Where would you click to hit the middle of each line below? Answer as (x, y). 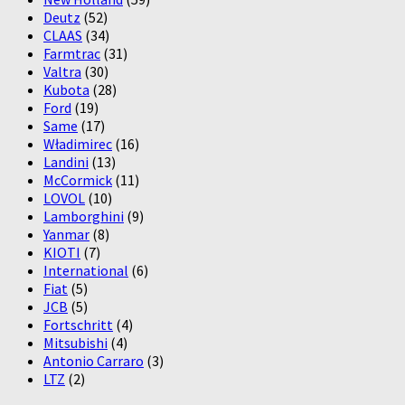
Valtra (62, 71)
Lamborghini (84, 216)
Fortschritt (78, 324)
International (86, 270)
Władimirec (78, 143)
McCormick (78, 179)
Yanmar (66, 234)
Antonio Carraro (94, 360)
